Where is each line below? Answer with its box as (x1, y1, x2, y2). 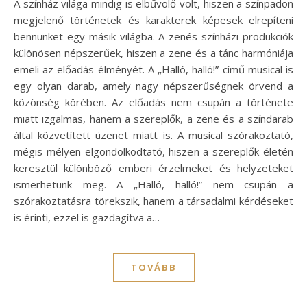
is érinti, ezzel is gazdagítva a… (14, 210, 160, 224)
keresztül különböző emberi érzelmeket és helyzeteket (14, 160, 293, 175)
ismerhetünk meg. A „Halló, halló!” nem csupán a (14, 177, 293, 191)
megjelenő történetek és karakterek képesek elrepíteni (14, 12, 293, 27)
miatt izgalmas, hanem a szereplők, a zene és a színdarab (14, 111, 293, 125)
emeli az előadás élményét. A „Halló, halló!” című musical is (14, 62, 293, 76)
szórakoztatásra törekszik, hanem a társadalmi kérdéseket (14, 193, 293, 208)
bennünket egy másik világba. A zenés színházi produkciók (14, 29, 293, 43)
